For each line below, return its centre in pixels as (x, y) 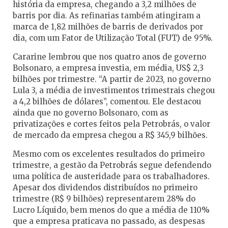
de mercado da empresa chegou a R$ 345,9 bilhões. (110, 135)
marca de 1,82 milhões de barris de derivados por (108, 27)
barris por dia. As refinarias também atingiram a (107, 16)
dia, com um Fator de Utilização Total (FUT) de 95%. (113, 38)
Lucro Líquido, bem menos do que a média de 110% (111, 210)
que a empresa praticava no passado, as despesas (109, 221)
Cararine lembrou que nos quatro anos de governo (109, 57)
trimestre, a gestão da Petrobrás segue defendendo (112, 165)
